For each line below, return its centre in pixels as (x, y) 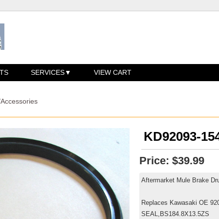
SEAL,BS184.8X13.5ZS (175, 214)
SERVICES (48, 72)
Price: (154, 160)
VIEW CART (113, 72)
